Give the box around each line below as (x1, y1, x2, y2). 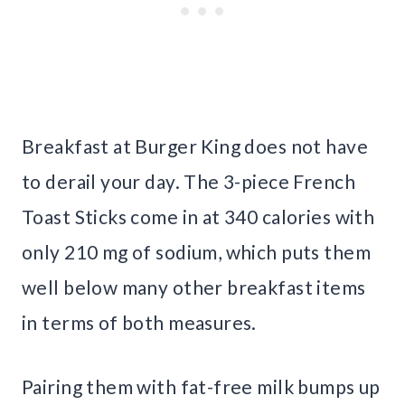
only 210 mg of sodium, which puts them (22, 240, 371, 263)
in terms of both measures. (22, 310, 257, 334)
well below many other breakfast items (22, 275, 366, 298)
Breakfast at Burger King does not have (22, 134, 368, 157)
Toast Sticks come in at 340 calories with (22, 204, 375, 228)
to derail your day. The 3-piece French (22, 169, 355, 193)
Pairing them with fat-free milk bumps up (22, 374, 381, 398)
